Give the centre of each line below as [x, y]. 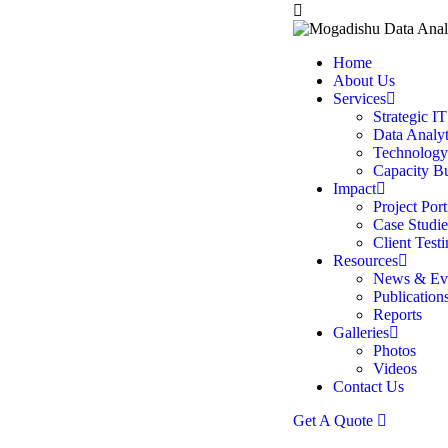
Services [359, 98]
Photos [394, 350]
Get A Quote [335, 420]
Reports [397, 314]
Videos [395, 368]
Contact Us [368, 386]
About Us [364, 80]
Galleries [361, 332]
